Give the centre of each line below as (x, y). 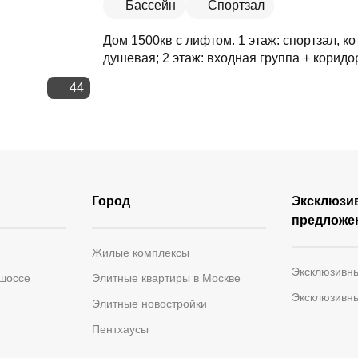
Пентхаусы (121, 329)
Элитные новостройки (150, 304)
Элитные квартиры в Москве (167, 278)
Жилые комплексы (141, 253)
